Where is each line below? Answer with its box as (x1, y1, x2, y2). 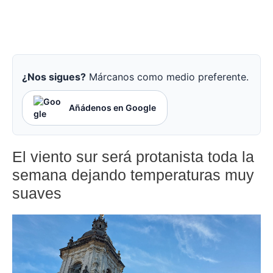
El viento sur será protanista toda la (12, 148, 254, 166)
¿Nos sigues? (22, 71, 86, 83)
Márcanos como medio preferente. (86, 71, 249, 83)
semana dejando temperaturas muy (12, 166, 254, 184)
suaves (12, 185, 62, 202)
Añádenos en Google (69, 102, 156, 113)
